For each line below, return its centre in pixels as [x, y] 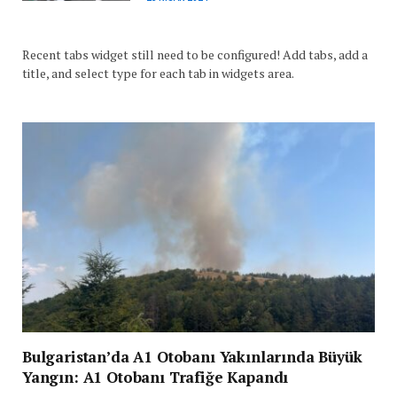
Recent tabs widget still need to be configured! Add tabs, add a [195, 55]
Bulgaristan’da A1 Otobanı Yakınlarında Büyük [192, 357]
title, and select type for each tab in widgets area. [158, 74]
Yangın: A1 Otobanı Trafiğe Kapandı [156, 378]
